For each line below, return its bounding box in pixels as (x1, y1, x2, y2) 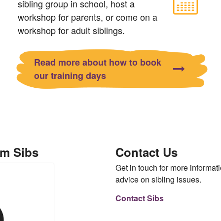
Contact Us (115, 144, 178, 161)
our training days (34, 69, 106, 82)
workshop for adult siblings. (17, 24, 125, 37)
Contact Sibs (115, 192, 164, 204)
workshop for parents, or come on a (17, 10, 157, 24)
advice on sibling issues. (115, 174, 201, 185)
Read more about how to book (34, 56, 161, 69)
